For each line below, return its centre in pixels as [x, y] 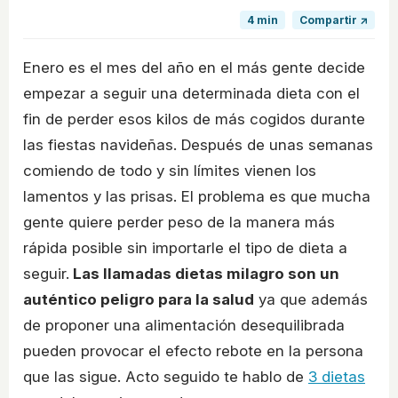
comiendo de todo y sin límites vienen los [170, 170]
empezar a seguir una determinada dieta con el [191, 93]
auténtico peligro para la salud [139, 299]
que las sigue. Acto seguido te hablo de [166, 376]
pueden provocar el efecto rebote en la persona [193, 350]
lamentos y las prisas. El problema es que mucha [197, 196]
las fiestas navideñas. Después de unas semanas [198, 144]
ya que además [311, 299]
